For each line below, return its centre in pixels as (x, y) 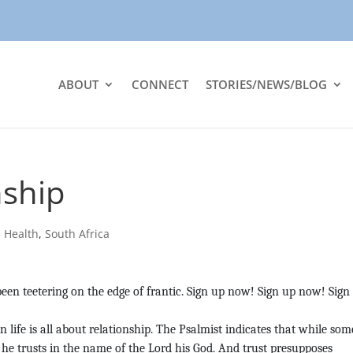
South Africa (77, 234)
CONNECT (160, 84)
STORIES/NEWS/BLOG (266, 84)
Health (21, 234)
